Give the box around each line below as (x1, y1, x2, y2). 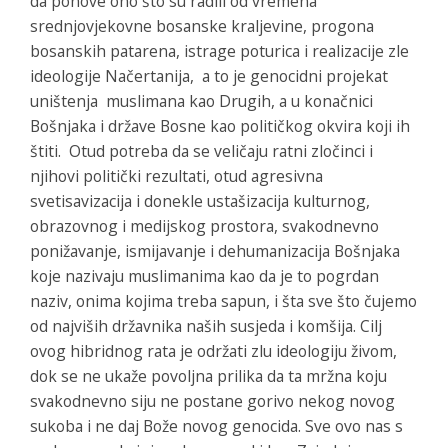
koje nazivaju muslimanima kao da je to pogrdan (30, 264, 379, 287)
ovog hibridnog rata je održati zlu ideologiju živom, (30, 339, 397, 362)
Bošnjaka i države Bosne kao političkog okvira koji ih (30, 114, 410, 137)
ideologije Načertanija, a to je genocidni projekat (30, 64, 388, 87)
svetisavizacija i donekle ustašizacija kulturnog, (30, 189, 370, 212)
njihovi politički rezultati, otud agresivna (30, 164, 323, 187)
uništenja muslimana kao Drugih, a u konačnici (30, 89, 373, 112)
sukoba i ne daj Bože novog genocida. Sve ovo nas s (30, 414, 403, 437)
